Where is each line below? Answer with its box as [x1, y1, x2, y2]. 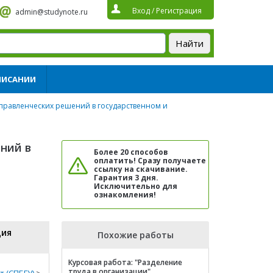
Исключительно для [94, 181, 177, 191]
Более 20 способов [94, 147, 168, 157]
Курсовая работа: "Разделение [68, 257, 182, 268]
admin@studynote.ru [15, 7, 88, 17]
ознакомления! [94, 190, 156, 200]
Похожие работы [97, 229, 174, 241]
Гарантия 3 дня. [94, 172, 158, 183]
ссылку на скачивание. [94, 164, 188, 174]
